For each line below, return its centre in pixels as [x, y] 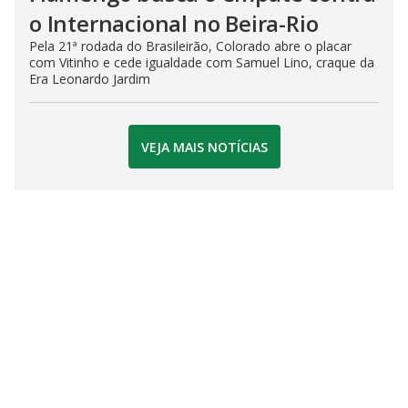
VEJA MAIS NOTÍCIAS [204, 147]
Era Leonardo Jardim [90, 79]
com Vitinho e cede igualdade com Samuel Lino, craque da [202, 62]
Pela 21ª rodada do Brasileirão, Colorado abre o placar [190, 46]
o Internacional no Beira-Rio [174, 23]
